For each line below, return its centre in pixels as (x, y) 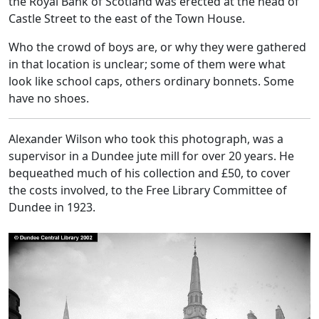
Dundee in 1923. (52, 207)
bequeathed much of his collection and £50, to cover (150, 173)
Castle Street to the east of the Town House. (127, 19)
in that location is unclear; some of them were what (147, 64)
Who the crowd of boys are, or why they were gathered (157, 47)
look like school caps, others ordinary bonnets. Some (151, 81)
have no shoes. (49, 98)
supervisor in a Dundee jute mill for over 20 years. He (151, 156)
